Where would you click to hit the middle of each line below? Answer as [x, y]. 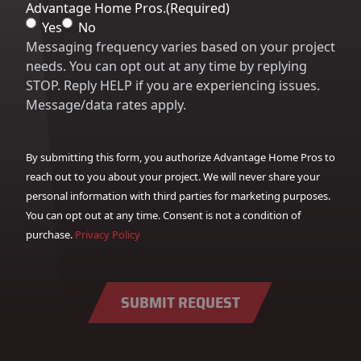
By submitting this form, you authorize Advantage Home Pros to [180, 157]
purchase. [50, 234]
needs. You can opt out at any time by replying [166, 66]
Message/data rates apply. [106, 105]
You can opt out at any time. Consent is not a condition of [163, 215]
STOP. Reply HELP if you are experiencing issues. [173, 85]
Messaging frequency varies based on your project [180, 47]
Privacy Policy [108, 234]
